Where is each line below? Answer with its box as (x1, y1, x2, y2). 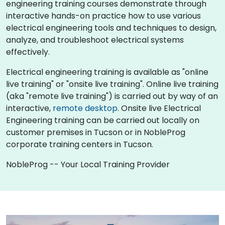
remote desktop (53, 102, 118, 114)
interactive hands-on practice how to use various (6, 10, 201, 22)
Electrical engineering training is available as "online (6, 66, 208, 78)
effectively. (6, 46, 50, 58)
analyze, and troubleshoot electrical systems (6, 34, 184, 46)
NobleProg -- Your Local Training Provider (6, 159, 170, 170)
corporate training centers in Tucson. (6, 139, 153, 150)
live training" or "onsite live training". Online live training (6, 78, 218, 90)
